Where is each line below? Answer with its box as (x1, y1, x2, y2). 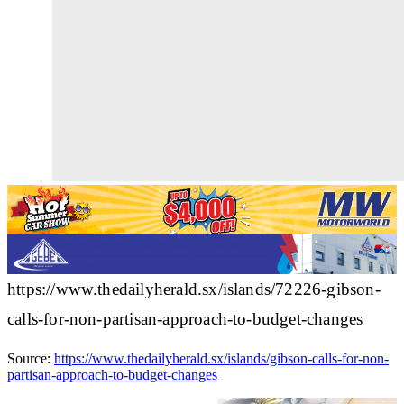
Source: (7, 350, 54, 366)
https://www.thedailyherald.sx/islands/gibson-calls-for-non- (54, 350, 389, 366)
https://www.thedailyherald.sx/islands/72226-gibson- (7, 279, 381, 298)
